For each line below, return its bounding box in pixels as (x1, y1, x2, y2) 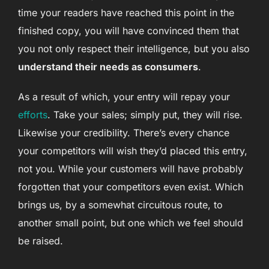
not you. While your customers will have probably (18, 163, 243, 175)
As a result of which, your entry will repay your (18, 91, 230, 103)
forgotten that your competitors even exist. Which (18, 181, 243, 193)
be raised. (18, 235, 63, 247)
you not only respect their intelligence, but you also (18, 43, 250, 55)
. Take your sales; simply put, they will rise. (47, 109, 243, 121)
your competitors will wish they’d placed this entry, (18, 145, 247, 157)
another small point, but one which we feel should (18, 217, 243, 229)
